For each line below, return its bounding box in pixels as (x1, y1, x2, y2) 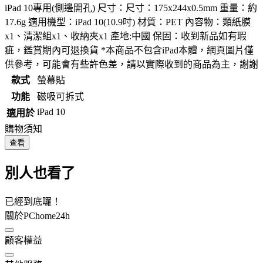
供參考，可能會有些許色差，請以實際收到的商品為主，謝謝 (5, 59, 258, 69)
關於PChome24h (5, 210, 70, 221)
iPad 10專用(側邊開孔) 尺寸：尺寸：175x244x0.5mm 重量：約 (5, 2, 257, 13)
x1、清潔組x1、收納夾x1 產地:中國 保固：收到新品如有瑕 (5, 31, 247, 41)
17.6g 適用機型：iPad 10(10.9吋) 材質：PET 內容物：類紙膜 (5, 16, 251, 27)
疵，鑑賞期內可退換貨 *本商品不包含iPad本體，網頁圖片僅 (5, 45, 254, 55)
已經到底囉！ (5, 196, 61, 207)
